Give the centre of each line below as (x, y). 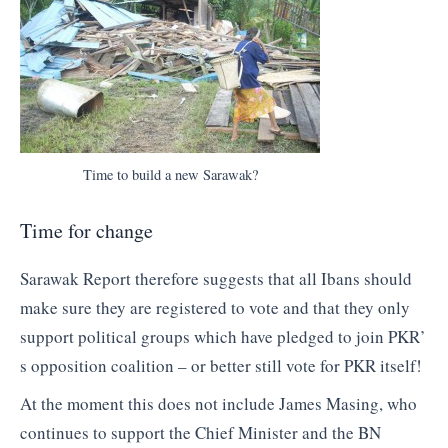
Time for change (86, 231)
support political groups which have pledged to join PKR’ (223, 337)
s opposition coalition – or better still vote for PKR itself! (221, 366)
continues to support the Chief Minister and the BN (200, 432)
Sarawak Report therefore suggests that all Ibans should (216, 279)
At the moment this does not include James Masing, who (218, 403)
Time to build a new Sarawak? (170, 174)
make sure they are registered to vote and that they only (215, 308)
